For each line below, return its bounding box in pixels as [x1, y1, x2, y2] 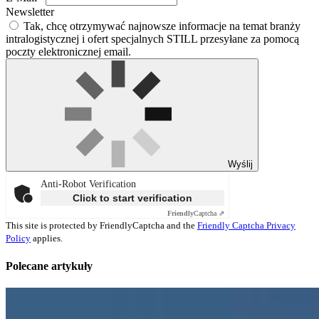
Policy [6, 233, 31, 244]
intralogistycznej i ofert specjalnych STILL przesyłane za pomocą [6, 33, 299, 46]
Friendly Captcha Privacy [197, 220, 296, 231]
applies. [31, 233, 63, 244]
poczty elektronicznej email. [6, 46, 131, 58]
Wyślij [228, 159, 253, 170]
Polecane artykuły [6, 259, 93, 272]
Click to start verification [73, 192, 192, 204]
